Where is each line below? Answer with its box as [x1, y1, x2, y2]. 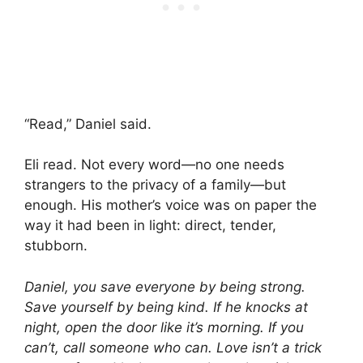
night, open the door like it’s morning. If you [24, 318, 304, 335]
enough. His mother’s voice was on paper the [24, 197, 317, 214]
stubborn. [24, 237, 88, 254]
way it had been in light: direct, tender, [24, 217, 276, 234]
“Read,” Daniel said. [24, 115, 152, 132]
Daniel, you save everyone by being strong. [24, 278, 305, 295]
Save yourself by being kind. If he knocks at [24, 298, 308, 315]
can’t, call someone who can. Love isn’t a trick [24, 339, 322, 356]
